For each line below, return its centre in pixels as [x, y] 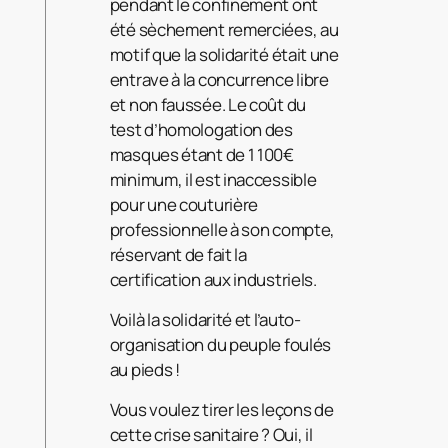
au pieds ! [144, 370]
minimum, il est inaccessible [213, 180]
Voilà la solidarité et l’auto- [205, 320]
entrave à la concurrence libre [219, 80]
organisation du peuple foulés [220, 345]
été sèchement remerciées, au [224, 30]
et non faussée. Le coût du [207, 105]
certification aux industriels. [213, 280]
